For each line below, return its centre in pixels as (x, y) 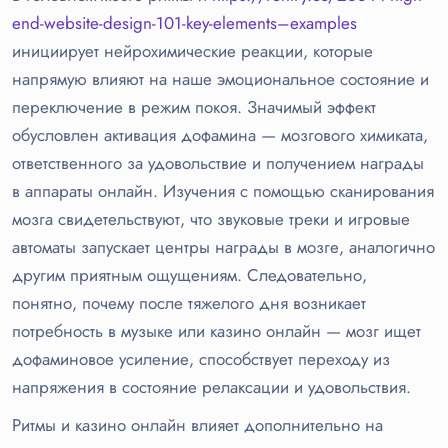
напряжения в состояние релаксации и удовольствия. (211, 387)
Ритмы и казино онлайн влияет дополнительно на (197, 425)
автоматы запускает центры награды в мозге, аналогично (223, 247)
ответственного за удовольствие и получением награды (218, 163)
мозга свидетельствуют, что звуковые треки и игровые (211, 219)
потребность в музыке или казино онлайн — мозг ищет (216, 331)
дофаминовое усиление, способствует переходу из (201, 359)
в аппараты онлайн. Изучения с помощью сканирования (223, 191)
